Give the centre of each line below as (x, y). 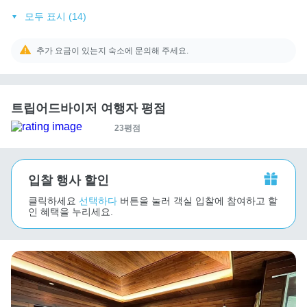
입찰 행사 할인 (69, 180)
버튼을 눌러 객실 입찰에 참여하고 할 (199, 200)
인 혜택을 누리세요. (71, 211)
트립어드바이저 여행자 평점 (88, 108)
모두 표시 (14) (55, 16)
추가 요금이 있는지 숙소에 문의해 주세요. (113, 50)
